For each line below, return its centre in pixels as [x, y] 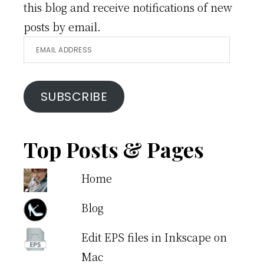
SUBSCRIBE [74, 96]
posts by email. [62, 27]
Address [44, 65]
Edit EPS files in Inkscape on [154, 237]
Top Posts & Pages [114, 149]
